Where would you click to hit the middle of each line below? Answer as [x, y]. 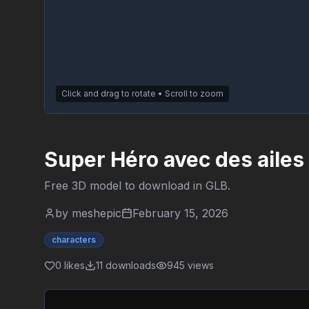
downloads [129, 265]
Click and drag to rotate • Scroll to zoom [142, 93]
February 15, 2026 [180, 213]
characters [74, 239]
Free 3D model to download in [125, 185]
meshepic [97, 213]
